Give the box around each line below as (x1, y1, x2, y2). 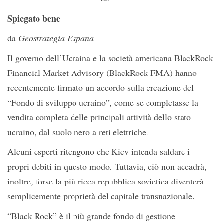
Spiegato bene (7, 12, 60, 25)
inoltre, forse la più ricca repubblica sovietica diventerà (7, 175, 204, 187)
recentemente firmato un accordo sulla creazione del (7, 81, 194, 93)
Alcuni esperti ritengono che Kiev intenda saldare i (7, 146, 190, 157)
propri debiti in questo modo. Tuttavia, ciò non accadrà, (7, 160, 207, 172)
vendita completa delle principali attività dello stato (7, 111, 191, 123)
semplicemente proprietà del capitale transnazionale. (7, 190, 195, 202)
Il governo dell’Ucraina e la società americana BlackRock (7, 52, 213, 64)
